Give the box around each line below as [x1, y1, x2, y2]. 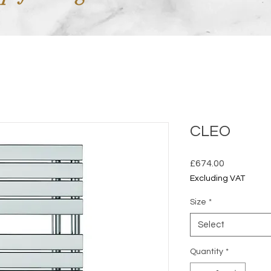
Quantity [190, 247, 223, 256]
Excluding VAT [190, 174, 245, 183]
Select [198, 220, 224, 230]
